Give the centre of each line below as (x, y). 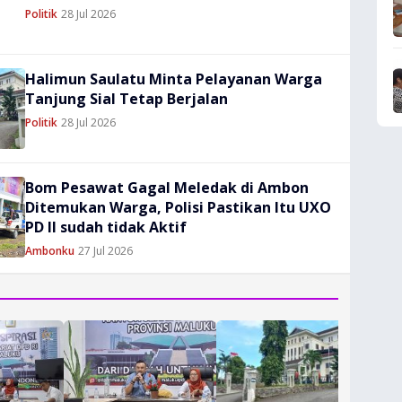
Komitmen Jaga (57, 10)
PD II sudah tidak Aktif (106, 227)
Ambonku (50, 251)
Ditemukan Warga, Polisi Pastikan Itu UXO (178, 207)
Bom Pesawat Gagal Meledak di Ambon (167, 188)
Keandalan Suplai (62, 27)
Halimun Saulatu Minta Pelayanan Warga (174, 79)
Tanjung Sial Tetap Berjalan (127, 99)
